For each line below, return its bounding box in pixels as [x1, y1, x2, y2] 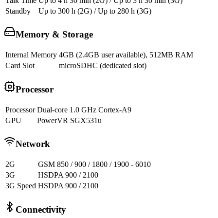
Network [16, 139, 50, 149]
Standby [5, 6, 31, 15]
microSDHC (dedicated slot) [59, 61, 146, 70]
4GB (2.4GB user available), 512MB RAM [59, 51, 193, 59]
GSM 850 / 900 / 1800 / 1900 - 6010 [38, 160, 151, 169]
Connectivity [16, 204, 66, 215]
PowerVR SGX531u [37, 116, 102, 125]
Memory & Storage [16, 29, 93, 40]
